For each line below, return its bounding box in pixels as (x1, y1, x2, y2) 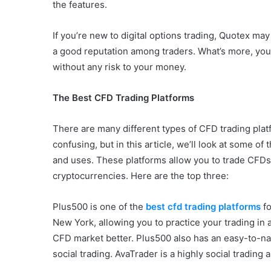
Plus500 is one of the (53, 201, 146, 213)
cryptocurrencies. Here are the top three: (53, 170, 229, 182)
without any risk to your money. (53, 61, 186, 73)
